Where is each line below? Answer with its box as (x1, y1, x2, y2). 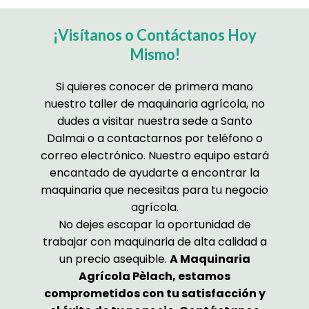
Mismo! (129, 44, 180, 63)
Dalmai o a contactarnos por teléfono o (46, 130, 263, 146)
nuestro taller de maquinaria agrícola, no (44, 95, 265, 112)
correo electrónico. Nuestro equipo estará (40, 147, 269, 163)
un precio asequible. (59, 250, 170, 267)
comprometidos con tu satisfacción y (43, 285, 266, 301)
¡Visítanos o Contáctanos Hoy (52, 25, 257, 44)
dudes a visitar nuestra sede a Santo (57, 112, 252, 129)
